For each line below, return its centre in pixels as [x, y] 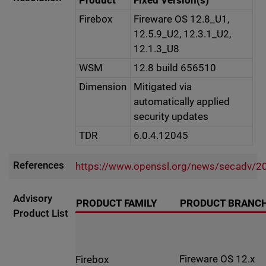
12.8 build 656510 [175, 68]
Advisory [33, 199]
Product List [41, 213]
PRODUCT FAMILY [117, 203]
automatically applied [182, 102]
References [39, 165]
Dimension [103, 87]
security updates [171, 117]
